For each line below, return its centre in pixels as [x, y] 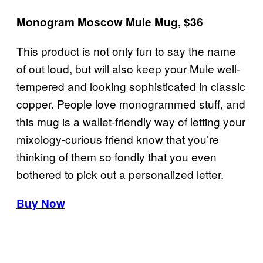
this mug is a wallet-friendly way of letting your [131, 121]
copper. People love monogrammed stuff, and [131, 103]
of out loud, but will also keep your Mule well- [128, 68]
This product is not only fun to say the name [126, 50]
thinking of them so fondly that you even [117, 156]
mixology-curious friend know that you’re [118, 139]
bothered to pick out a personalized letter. [120, 174]
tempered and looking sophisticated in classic [131, 86]
